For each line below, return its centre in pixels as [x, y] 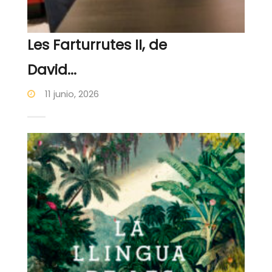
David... [52, 70]
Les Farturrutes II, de [97, 45]
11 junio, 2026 [71, 93]
